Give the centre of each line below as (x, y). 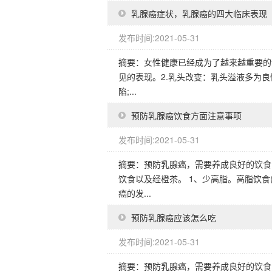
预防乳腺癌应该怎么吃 (174, 217)
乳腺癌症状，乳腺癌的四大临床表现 (199, 13)
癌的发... (135, 193)
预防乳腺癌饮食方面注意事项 (186, 115)
